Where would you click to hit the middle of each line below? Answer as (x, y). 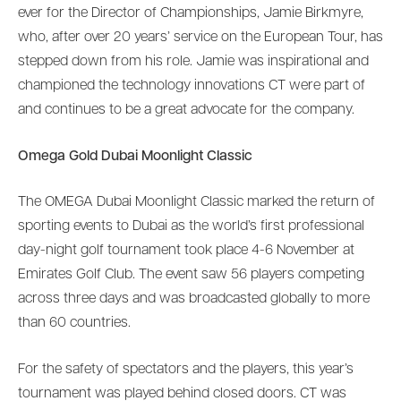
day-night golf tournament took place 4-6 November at (186, 251)
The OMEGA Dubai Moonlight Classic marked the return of (196, 203)
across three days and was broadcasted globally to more (194, 299)
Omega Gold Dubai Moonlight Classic (135, 156)
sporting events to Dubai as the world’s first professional (191, 227)
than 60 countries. (74, 324)
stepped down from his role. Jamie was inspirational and (193, 62)
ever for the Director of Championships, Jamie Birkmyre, (191, 14)
